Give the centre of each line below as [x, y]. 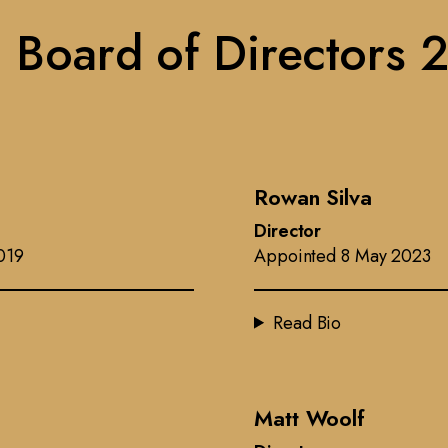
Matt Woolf [309, 417]
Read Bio [307, 322]
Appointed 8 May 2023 [342, 255]
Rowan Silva [313, 196]
